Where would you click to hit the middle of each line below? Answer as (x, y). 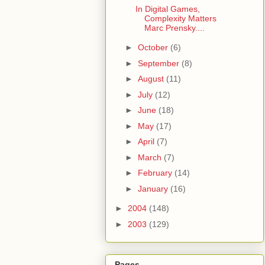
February (156, 173)
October (154, 48)
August (152, 79)
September (159, 63)
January (154, 188)
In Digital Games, (167, 9)
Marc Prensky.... (174, 28)
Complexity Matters (180, 18)
